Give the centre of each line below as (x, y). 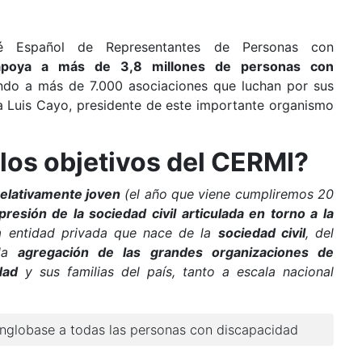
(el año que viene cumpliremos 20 (227, 194)
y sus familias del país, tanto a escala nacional (176, 271)
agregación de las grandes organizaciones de (176, 252)
